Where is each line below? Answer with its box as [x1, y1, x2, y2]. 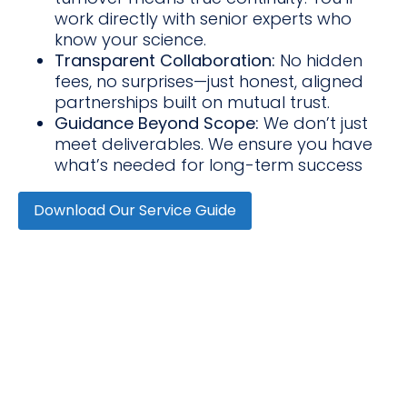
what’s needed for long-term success [55, 153, 362, 176]
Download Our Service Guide [34, 199, 236, 221]
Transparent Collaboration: [55, 48, 275, 72]
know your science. [55, 27, 206, 51]
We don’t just [259, 111, 368, 134]
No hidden [275, 48, 362, 72]
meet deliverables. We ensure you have [55, 132, 372, 155]
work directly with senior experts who [55, 6, 352, 30]
